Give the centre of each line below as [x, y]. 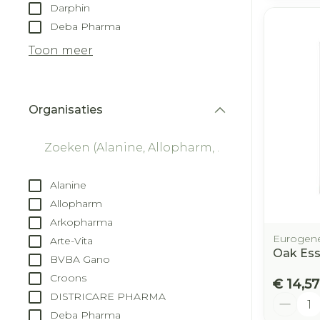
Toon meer [61, 50]
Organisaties [66, 109]
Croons [68, 277]
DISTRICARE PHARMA [108, 296]
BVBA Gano [80, 259]
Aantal [291, 299]
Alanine [68, 185]
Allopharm [76, 203]
